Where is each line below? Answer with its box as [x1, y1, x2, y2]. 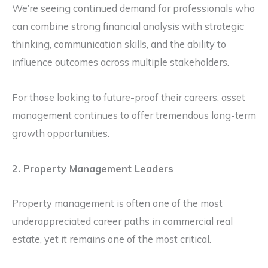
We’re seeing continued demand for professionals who [12, 2, 255, 15]
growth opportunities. [12, 127, 109, 139]
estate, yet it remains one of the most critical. [12, 233, 211, 246]
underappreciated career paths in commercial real [12, 215, 233, 228]
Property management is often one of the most [12, 197, 223, 210]
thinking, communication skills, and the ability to [12, 38, 226, 51]
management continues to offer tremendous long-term [12, 109, 256, 121]
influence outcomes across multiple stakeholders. [12, 56, 229, 69]
